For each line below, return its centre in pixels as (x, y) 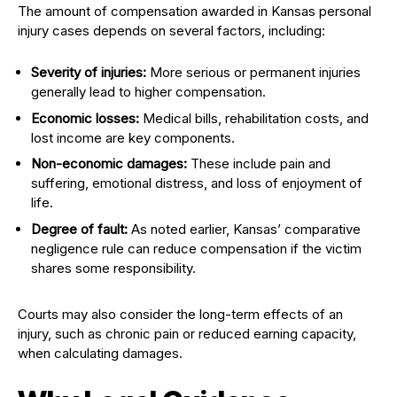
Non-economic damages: (109, 164)
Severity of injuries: (89, 73)
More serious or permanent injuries (253, 73)
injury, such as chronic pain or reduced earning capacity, (187, 333)
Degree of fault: (79, 229)
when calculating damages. (100, 353)
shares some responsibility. (113, 268)
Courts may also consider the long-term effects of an (180, 314)
